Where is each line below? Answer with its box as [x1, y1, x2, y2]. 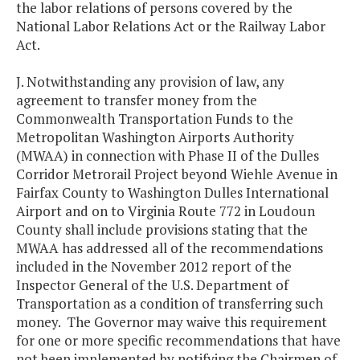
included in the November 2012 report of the [16, 257, 292, 276]
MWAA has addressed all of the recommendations [16, 239, 323, 258]
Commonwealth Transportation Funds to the [16, 109, 293, 129]
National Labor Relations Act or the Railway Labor [16, 17, 325, 36]
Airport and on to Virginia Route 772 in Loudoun [16, 202, 315, 221]
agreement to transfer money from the [16, 91, 257, 110]
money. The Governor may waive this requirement [16, 313, 327, 332]
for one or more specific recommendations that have [16, 331, 341, 350]
